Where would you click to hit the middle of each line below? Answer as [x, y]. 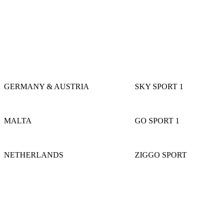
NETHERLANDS [34, 155]
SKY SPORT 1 [159, 86]
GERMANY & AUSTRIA [47, 86]
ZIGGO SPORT [161, 155]
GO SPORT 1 [157, 120]
